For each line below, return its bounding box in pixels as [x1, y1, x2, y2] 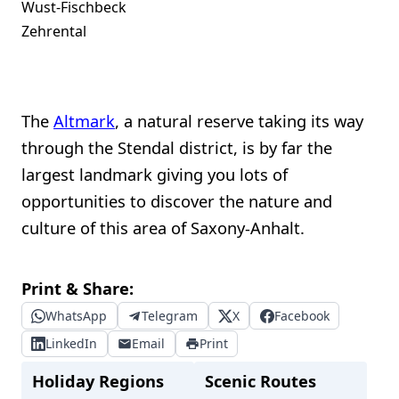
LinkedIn [45, 335, 98, 353]
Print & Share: [21, 277, 134, 300]
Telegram [142, 306, 199, 324]
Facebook [273, 306, 330, 324]
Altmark [53, 109, 115, 132]
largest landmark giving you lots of [21, 162, 288, 185]
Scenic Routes [205, 370, 316, 393]
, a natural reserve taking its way [115, 109, 363, 132]
